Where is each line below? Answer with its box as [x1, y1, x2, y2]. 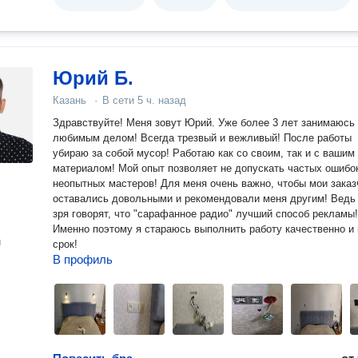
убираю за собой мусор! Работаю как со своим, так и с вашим [53, 147, 355, 159]
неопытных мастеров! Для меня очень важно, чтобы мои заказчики [53, 177, 161, 189]
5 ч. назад [137, 94, 186, 106]
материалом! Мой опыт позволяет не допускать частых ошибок [53, 162, 118, 174]
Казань [53, 94, 86, 106]
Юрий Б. [53, 67, 133, 89]
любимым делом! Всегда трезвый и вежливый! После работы [53, 132, 284, 144]
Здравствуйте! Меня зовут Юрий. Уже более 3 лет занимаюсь [53, 117, 355, 129]
